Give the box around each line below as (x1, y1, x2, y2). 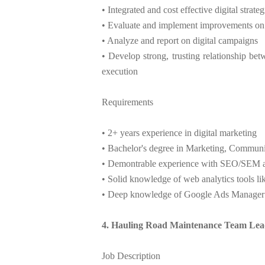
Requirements (102, 97, 153, 108)
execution (102, 66, 138, 77)
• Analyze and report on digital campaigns (102, 35, 258, 46)
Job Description (102, 251, 160, 261)
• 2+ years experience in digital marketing (102, 128, 257, 138)
